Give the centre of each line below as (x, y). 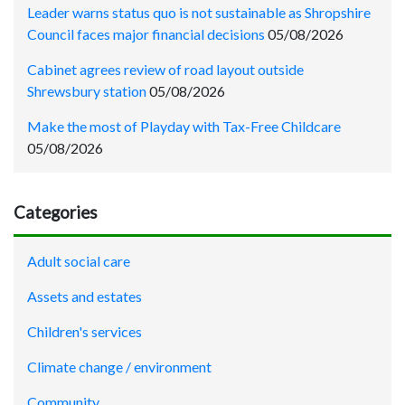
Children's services (85, 331)
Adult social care (79, 260)
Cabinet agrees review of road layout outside (165, 69)
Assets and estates (85, 296)
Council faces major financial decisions (146, 33)
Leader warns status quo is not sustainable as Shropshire (199, 12)
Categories (56, 212)
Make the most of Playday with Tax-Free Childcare (184, 126)
